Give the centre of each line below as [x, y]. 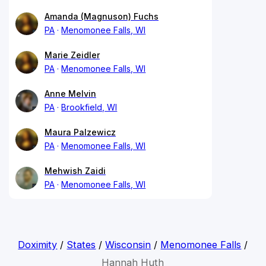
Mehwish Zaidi [75, 170]
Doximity [38, 244]
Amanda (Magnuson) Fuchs [102, 16]
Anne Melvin [70, 93]
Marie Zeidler [72, 55]
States [81, 244]
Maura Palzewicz [80, 132]
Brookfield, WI [89, 107]
